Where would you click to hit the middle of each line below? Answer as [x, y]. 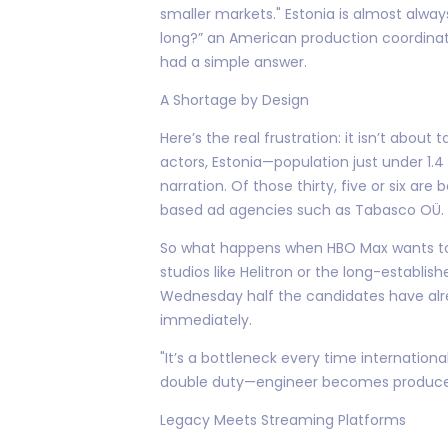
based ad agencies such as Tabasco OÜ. [302, 209]
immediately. [206, 319]
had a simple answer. [233, 61]
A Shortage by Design [234, 99]
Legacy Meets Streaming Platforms [283, 419]
